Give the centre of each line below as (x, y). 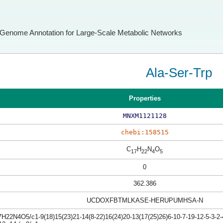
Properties (145, 98)
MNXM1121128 (145, 116)
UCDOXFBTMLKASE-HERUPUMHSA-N (145, 200)
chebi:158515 (145, 132)
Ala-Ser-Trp (179, 73)
